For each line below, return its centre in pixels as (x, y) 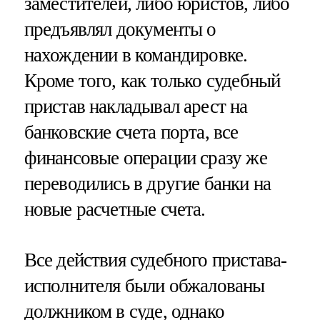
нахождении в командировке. (136, 55)
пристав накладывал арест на (136, 106)
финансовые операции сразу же (145, 157)
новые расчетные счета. (115, 209)
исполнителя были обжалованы (144, 285)
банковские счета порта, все (131, 132)
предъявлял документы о (120, 29)
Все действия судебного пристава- (155, 260)
